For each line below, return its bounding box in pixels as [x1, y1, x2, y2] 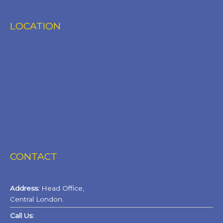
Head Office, [39, 184, 84, 192]
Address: [10, 184, 39, 192]
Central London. [10, 195, 64, 203]
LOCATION [10, 20, 61, 32]
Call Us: [10, 211, 34, 220]
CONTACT [10, 150, 57, 163]
